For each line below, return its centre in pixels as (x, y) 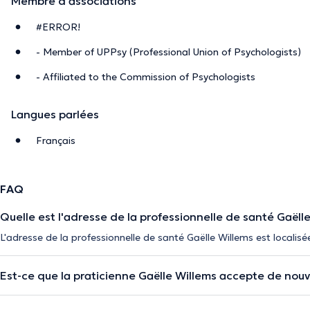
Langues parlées (55, 114)
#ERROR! (58, 27)
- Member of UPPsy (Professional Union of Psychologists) (168, 52)
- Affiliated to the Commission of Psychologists (146, 76)
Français (56, 140)
